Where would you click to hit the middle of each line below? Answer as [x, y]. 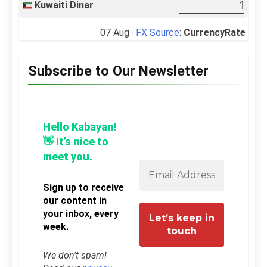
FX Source [158, 32]
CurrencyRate [215, 32]
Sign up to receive [83, 187]
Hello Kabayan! [80, 127]
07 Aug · [118, 32]
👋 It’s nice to [76, 142]
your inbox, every [81, 213]
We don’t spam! [75, 255]
